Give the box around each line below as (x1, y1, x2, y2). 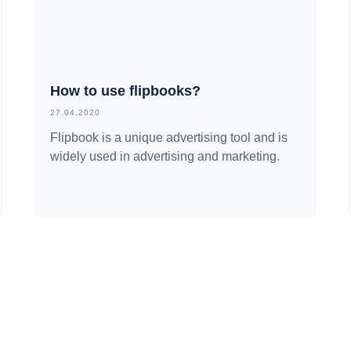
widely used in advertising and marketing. (50, 149, 280, 163)
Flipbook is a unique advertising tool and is (50, 130, 288, 144)
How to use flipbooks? (50, 82, 201, 99)
